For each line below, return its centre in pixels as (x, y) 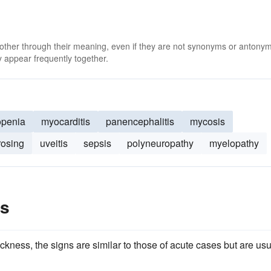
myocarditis (66, 121)
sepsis (97, 143)
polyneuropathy (160, 143)
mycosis (207, 121)
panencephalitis (140, 121)
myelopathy (234, 143)
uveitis (54, 143)
